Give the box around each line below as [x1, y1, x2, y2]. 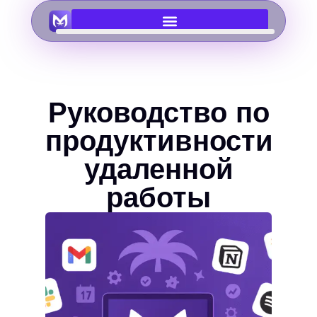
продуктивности [45, 125, 273, 158]
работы [106, 181, 211, 214]
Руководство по [47, 96, 270, 129]
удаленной [83, 153, 234, 186]
